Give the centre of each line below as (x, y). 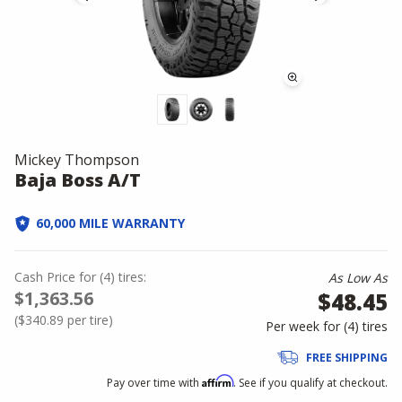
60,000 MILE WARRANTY (110, 223)
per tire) (88, 320)
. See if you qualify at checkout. (310, 383)
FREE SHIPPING (347, 358)
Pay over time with (154, 383)
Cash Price (45, 277)
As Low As (358, 278)
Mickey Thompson (77, 160)
